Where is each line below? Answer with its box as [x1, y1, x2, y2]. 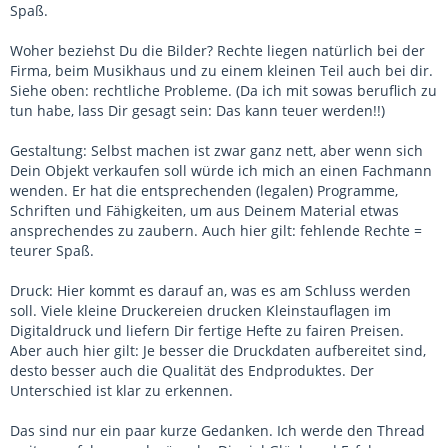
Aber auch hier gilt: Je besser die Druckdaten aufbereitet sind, [10, 341, 426, 360]
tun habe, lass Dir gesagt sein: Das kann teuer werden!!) [10, 101, 385, 120]
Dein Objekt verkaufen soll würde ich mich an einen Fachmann [10, 161, 432, 180]
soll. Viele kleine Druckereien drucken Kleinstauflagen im [10, 301, 391, 320]
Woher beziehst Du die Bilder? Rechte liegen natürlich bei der [10, 41, 425, 60]
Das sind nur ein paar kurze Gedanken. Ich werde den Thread [10, 421, 425, 440]
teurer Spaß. [10, 241, 94, 260]
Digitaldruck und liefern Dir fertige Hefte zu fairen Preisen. [10, 321, 404, 340]
